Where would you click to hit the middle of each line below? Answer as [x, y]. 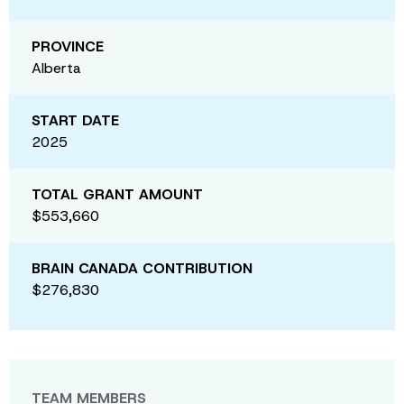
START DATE [75, 120]
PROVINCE [68, 46]
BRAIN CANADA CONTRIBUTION [142, 268]
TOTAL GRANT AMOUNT [117, 194]
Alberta [56, 68]
